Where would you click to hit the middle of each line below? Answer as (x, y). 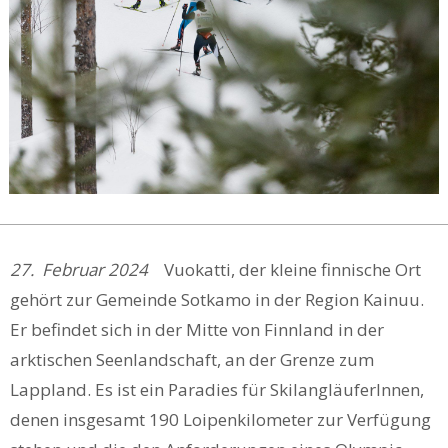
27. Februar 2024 (87, 270)
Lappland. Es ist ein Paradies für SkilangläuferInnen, (217, 390)
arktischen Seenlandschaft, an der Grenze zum (192, 360)
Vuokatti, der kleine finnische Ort (292, 270)
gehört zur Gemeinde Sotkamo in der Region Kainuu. (217, 300)
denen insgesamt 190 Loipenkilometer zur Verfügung (220, 420)
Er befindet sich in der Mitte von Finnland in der (197, 330)
